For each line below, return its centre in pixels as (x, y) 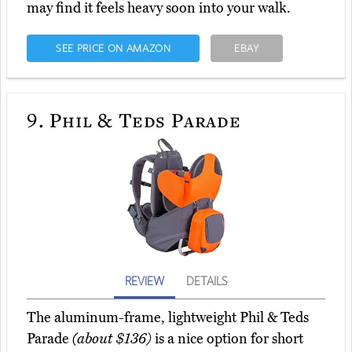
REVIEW (145, 280)
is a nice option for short (227, 338)
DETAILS (207, 280)
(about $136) (112, 338)
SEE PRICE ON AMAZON (113, 48)
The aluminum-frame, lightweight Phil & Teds (168, 317)
